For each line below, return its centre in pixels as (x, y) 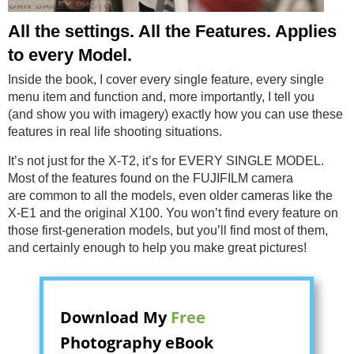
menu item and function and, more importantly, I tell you (161, 97)
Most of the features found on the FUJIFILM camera (151, 179)
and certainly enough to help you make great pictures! (157, 248)
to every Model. (70, 55)
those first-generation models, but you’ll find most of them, (168, 231)
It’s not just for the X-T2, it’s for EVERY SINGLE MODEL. (166, 161)
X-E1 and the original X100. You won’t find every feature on (173, 213)
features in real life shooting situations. (115, 132)
